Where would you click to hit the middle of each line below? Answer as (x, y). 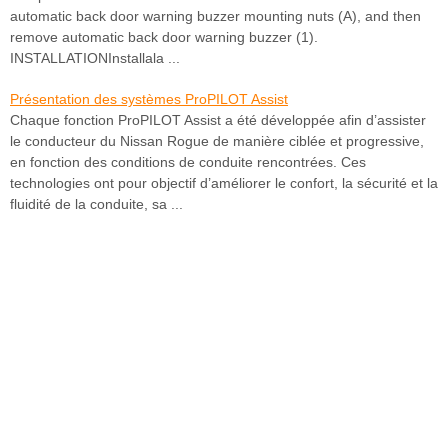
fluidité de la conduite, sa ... (96, 204)
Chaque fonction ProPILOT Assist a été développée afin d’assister (218, 120)
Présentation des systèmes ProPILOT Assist (149, 99)
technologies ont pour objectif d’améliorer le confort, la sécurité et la (224, 183)
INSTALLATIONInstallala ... (95, 58)
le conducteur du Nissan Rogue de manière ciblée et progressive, (217, 141)
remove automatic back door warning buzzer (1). (164, 37)
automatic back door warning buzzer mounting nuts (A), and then (215, 16)
